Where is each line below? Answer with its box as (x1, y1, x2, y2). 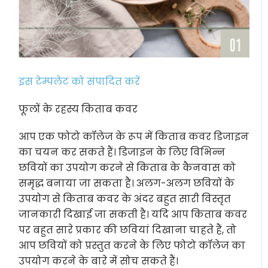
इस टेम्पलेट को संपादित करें (19, 75, 141, 89)
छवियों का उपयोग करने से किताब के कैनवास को (19, 161, 236, 175)
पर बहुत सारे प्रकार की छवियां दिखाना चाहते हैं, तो (19, 223, 237, 237)
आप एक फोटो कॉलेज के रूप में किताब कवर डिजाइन (19, 130, 249, 144)
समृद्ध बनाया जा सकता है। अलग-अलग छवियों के (19, 176, 235, 191)
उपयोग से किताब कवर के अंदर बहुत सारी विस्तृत (19, 192, 232, 206)
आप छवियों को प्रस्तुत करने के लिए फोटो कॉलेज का (19, 239, 246, 253)
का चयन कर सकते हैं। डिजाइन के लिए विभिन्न (19, 145, 226, 160)
